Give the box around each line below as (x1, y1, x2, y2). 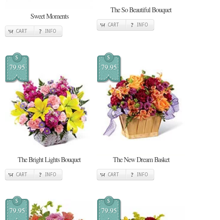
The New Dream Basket (112, 154, 169, 164)
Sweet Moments (30, 11, 68, 21)
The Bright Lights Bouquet (18, 154, 81, 164)
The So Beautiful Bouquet (110, 4, 171, 14)
